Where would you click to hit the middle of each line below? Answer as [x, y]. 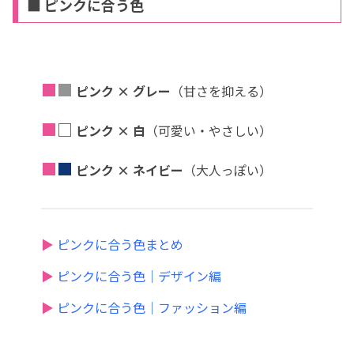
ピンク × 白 [111, 130]
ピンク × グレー [123, 90]
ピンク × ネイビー [130, 169]
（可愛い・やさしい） [209, 130]
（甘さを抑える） [221, 90]
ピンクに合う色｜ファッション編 [152, 307]
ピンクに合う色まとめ [120, 244]
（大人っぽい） [228, 169]
